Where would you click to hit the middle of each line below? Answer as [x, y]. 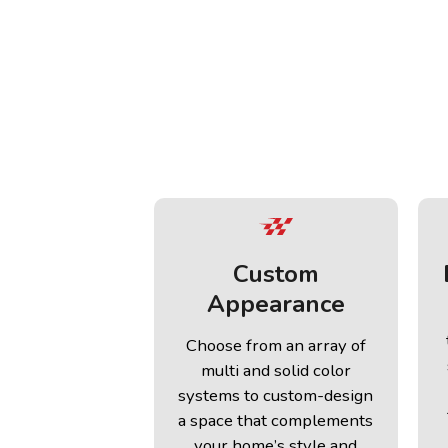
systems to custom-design [276, 396]
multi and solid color [275, 371]
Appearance [275, 304]
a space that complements [276, 421]
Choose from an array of [275, 346]
